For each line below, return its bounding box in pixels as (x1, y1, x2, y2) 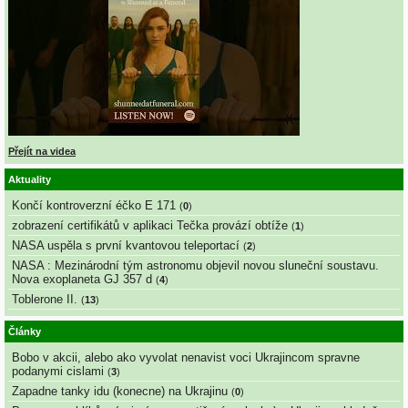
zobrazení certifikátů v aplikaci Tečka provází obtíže (12, 219, 288, 233)
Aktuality (8, 173, 51, 185)
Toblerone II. (12, 292, 77, 307)
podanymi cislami (12, 364, 104, 379)
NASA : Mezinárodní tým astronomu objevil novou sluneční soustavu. (12, 259, 379, 273)
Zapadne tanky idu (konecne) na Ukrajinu (12, 384, 228, 399)
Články (8, 325, 41, 337)
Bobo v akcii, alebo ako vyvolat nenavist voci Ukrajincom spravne (12, 351, 360, 365)
